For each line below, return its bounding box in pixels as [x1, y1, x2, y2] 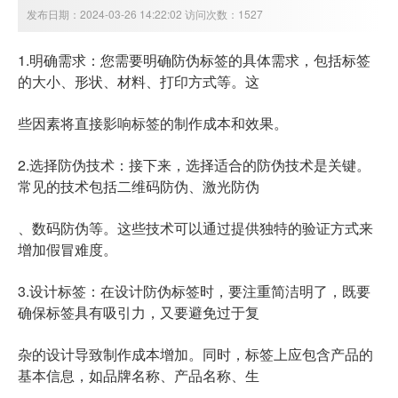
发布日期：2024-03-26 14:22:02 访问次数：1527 [27, 6, 263, 22]
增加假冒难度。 [18, 239, 117, 260]
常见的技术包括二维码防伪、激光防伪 [18, 176, 259, 197]
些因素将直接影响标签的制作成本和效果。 [18, 113, 288, 134]
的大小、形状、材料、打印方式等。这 [18, 71, 259, 92]
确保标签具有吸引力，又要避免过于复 [18, 302, 259, 323]
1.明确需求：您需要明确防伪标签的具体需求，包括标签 [18, 50, 370, 71]
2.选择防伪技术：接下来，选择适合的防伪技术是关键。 [18, 155, 370, 176]
